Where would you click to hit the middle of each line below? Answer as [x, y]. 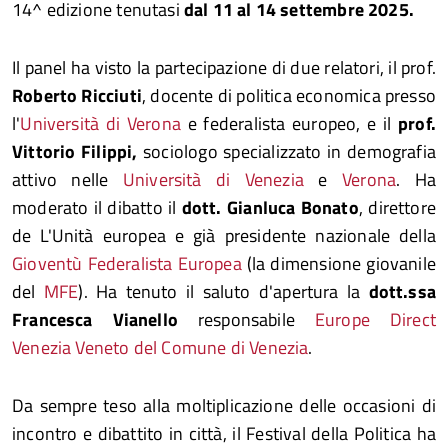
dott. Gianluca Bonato [267, 207]
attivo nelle [67, 179]
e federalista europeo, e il [286, 123]
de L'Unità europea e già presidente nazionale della [224, 235]
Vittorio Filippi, [75, 151]
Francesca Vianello [95, 319]
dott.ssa [402, 291]
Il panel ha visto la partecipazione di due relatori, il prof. [224, 67]
